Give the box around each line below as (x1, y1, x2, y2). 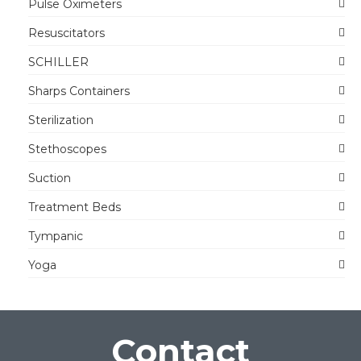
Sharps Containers (28, 83, 130, 98)
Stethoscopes (28, 141, 106, 156)
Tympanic (28, 228, 83, 243)
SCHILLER (28, 54, 89, 69)
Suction (28, 170, 71, 185)
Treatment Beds (28, 199, 121, 214)
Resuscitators (28, 25, 105, 40)
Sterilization (28, 112, 93, 127)
